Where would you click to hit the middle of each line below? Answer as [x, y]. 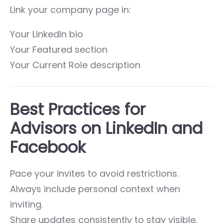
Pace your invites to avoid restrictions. [94, 173]
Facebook [48, 147]
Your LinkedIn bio [47, 34]
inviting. [26, 204]
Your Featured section [59, 49]
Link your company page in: [70, 9]
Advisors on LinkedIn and [106, 128]
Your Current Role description [75, 65]
